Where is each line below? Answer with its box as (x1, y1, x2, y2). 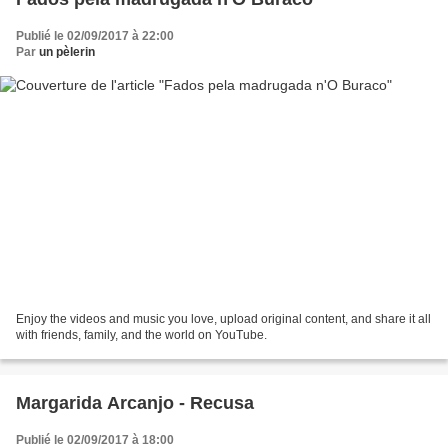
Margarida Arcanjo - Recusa (16, 393, 254, 414)
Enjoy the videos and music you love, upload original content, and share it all (16, 312, 431, 327)
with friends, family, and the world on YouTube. (16, 328, 267, 343)
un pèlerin (39, 44, 95, 59)
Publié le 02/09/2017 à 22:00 (16, 28, 174, 43)
